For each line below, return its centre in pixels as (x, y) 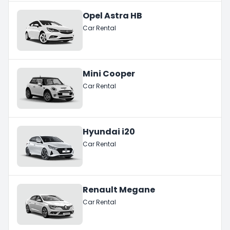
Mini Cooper (109, 73)
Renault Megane (119, 189)
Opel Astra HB (112, 15)
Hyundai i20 (109, 131)
